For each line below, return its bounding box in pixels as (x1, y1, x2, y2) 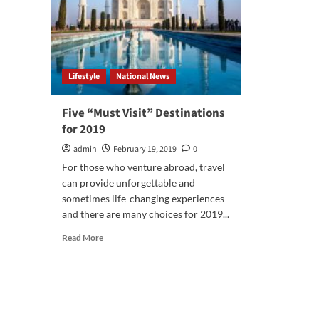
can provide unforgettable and (62, 177, 195, 189)
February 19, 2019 (113, 143, 177, 156)
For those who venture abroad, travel (62, 161, 225, 174)
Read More (62, 232, 103, 244)
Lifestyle (68, 70, 100, 83)
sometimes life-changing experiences (62, 192, 224, 205)
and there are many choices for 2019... (62, 208, 229, 221)
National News (116, 70, 169, 83)
